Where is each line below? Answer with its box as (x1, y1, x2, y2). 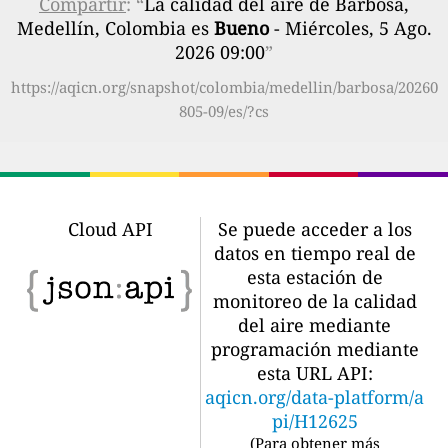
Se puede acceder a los (217, 216, 412, 241)
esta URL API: (256, 360, 373, 385)
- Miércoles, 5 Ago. (268, 15, 432, 40)
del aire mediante (238, 312, 391, 337)
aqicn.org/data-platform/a (205, 384, 424, 409)
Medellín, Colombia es (16, 15, 214, 40)
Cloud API (67, 216, 153, 241)
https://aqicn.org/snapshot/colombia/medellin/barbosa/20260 (10, 76, 438, 97)
